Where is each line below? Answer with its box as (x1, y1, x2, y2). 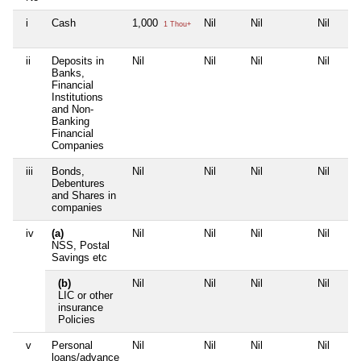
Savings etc (52, 251, 107, 264)
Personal (52, 339, 93, 352)
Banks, (52, 67, 85, 80)
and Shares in (52, 189, 116, 202)
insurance (58, 301, 103, 314)
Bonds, (52, 165, 85, 178)
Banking (52, 115, 89, 128)
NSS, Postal (52, 239, 110, 252)
